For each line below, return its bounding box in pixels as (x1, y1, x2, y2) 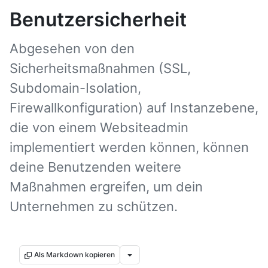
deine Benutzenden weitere (10, 159, 181, 175)
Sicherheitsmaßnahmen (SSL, (10, 60, 191, 76)
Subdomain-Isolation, (10, 80, 141, 96)
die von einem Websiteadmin (10, 120, 188, 135)
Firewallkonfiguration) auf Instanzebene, (10, 100, 258, 115)
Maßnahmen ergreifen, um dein (10, 179, 203, 194)
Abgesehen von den (10, 41, 135, 56)
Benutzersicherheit (10, 8, 187, 31)
